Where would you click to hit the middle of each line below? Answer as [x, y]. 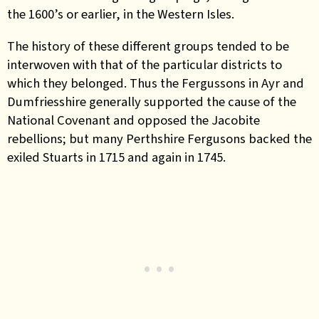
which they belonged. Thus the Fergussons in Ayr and [156, 83]
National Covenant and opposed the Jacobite [134, 120]
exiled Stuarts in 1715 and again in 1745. [116, 157]
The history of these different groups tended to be [148, 46]
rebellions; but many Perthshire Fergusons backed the [159, 138]
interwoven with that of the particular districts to [145, 64]
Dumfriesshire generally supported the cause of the [152, 101]
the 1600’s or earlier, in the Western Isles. [121, 14]
